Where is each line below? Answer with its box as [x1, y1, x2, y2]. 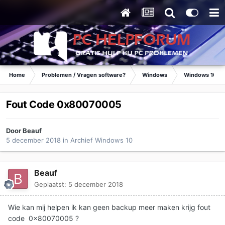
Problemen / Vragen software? [42, 71, 126, 78]
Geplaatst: [34, 180, 68, 189]
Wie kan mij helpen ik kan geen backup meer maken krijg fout [8, 203, 210, 212]
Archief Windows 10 [70, 136, 133, 145]
